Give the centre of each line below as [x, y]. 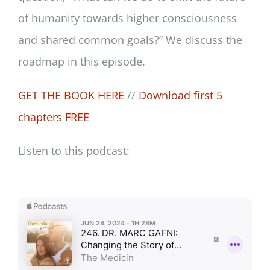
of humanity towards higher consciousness [127, 18]
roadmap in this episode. [81, 62]
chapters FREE [53, 117]
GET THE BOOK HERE [71, 96]
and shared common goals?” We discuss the [130, 40]
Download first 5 [180, 96]
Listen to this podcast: [74, 151]
